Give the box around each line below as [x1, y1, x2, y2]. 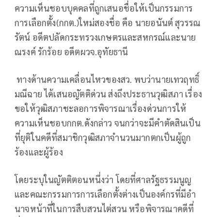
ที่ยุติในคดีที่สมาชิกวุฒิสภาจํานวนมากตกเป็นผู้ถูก [15, 131, 191, 143]
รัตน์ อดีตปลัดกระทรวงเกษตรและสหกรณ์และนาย [15, 31, 196, 43]
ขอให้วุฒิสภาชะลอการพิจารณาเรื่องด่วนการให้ [15, 102, 187, 114]
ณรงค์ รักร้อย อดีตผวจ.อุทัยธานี [15, 46, 128, 57]
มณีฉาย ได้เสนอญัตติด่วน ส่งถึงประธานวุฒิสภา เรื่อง [15, 88, 202, 99]
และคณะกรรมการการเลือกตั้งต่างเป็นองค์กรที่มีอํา [15, 188, 196, 200]
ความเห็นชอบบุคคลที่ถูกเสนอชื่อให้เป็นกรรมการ [15, 2, 193, 14]
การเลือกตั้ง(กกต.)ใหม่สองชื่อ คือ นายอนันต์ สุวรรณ [15, 16, 201, 28]
